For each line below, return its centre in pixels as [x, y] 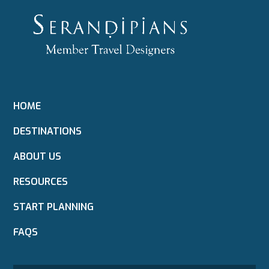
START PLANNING [54, 207]
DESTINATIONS [48, 131]
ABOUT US [38, 156]
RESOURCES [41, 181]
